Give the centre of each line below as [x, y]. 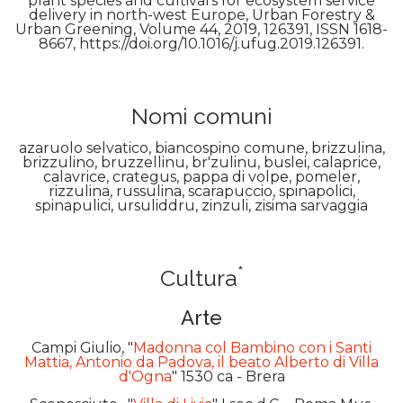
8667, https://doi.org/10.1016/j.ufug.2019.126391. [201, 44]
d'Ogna [145, 377]
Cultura [198, 278]
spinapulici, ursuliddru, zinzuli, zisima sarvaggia [201, 206]
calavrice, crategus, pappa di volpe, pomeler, [201, 177]
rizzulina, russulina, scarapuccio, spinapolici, [201, 192]
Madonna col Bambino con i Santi [252, 348]
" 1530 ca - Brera [228, 377]
